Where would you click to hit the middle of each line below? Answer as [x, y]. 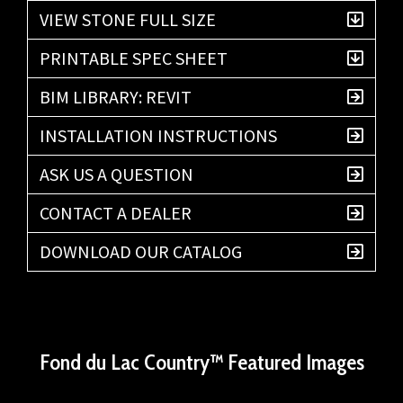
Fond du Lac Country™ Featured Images [201, 362]
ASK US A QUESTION [116, 174]
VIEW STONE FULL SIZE [128, 19]
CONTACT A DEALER [116, 212]
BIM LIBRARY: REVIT [116, 96]
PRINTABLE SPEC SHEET [134, 58]
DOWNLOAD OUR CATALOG [141, 251]
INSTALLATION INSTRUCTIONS [158, 135]
